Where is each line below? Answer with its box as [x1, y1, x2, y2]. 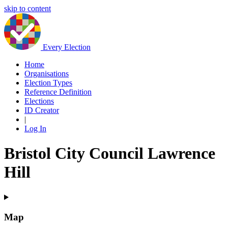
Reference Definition [24, 88, 92, 96]
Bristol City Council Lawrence [4, 144, 215, 163]
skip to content [4, 4, 51, 13]
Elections [24, 97, 54, 105]
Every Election [43, 43, 91, 51]
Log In [24, 124, 46, 133]
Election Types [24, 78, 72, 87]
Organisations [24, 69, 69, 78]
